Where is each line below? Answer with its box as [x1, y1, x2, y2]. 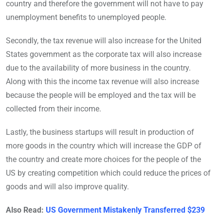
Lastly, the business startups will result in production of [6, 127, 194, 137]
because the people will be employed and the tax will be [6, 91, 196, 100]
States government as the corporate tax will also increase [6, 50, 201, 59]
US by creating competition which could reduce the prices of [6, 168, 211, 178]
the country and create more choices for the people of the [6, 155, 201, 164]
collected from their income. [6, 104, 103, 114]
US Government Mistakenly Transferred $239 [46, 205, 205, 215]
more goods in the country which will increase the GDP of [6, 141, 201, 151]
